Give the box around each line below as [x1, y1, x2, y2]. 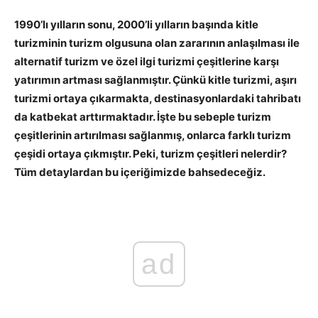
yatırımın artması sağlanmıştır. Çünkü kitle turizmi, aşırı [14, 73, 297, 87]
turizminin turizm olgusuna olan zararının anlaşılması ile [14, 36, 300, 50]
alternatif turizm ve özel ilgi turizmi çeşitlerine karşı [14, 55, 279, 68]
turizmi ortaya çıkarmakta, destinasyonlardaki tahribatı [14, 92, 301, 105]
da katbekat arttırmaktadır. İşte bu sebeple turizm [14, 110, 271, 124]
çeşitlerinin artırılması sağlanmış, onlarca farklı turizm [14, 128, 291, 142]
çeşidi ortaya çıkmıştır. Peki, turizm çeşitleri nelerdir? [14, 147, 287, 160]
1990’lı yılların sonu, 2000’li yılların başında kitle [14, 18, 258, 31]
